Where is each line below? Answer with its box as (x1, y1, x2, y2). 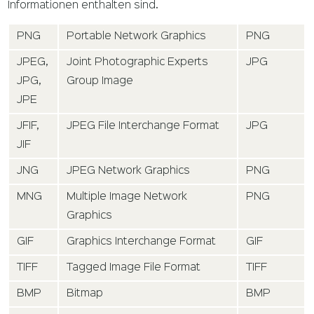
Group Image (67, 76, 134, 86)
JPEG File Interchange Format (67, 121, 220, 131)
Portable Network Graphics (67, 31, 207, 41)
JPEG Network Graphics (67, 165, 191, 176)
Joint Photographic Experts (67, 57, 209, 67)
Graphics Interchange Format (67, 236, 217, 247)
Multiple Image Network (67, 191, 188, 202)
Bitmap (67, 288, 104, 299)
